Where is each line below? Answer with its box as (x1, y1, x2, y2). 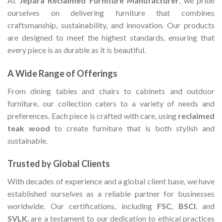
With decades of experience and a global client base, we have (7, 176, 215, 186)
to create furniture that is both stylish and (50, 123, 215, 133)
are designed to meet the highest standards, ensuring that (7, 32, 215, 42)
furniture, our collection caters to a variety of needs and (7, 98, 215, 108)
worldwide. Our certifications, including (7, 201, 157, 211)
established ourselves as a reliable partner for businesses (7, 189, 215, 199)
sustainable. (7, 135, 48, 145)
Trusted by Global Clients (7, 158, 110, 169)
